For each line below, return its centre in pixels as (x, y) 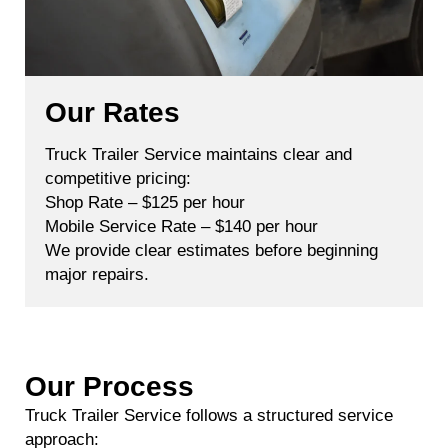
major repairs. (97, 274)
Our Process (109, 386)
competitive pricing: (118, 178)
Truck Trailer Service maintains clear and (198, 154)
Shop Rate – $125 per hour (145, 202)
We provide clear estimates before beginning (211, 250)
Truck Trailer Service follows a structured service (209, 415)
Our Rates (112, 112)
